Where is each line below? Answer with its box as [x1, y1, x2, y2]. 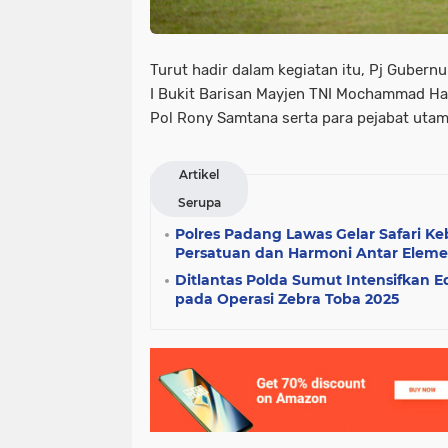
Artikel [179, 167, 219, 183]
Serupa [177, 195, 221, 211]
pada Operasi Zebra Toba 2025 [175, 290, 399, 309]
